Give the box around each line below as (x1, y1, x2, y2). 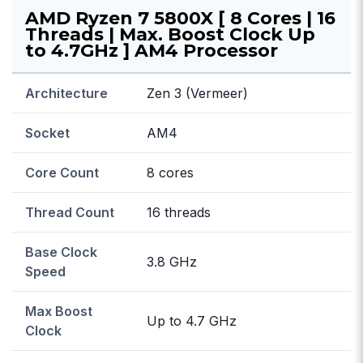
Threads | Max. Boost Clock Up (25, 23, 315, 45)
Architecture (25, 84, 108, 101)
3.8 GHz (147, 253, 197, 270)
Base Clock (25, 243, 97, 260)
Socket (25, 124, 70, 141)
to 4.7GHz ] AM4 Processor (25, 39, 278, 62)
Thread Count (25, 203, 114, 220)
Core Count (25, 164, 99, 181)
